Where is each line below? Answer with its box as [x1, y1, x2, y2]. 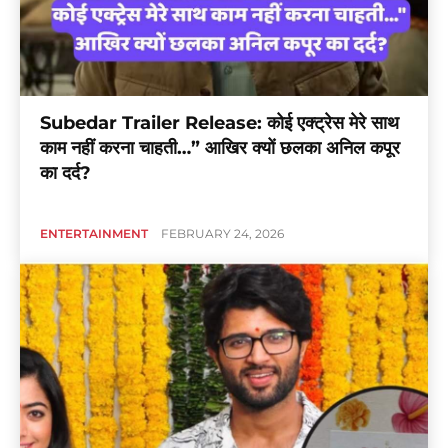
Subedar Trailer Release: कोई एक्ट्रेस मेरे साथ [40, 111, 399, 134]
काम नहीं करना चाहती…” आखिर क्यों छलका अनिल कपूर [40, 136, 400, 159]
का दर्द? [40, 161, 91, 184]
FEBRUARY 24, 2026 [161, 225, 284, 241]
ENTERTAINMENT [40, 225, 148, 241]
